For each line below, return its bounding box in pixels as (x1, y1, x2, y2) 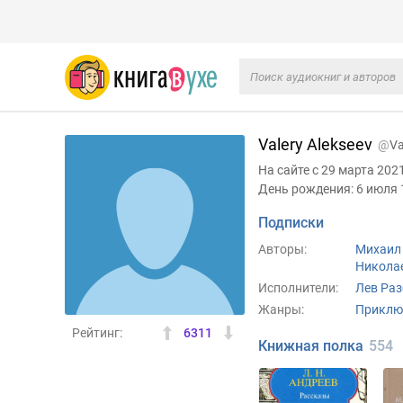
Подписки (258, 214, 324, 231)
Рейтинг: (72, 326, 122, 340)
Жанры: (258, 302, 304, 317)
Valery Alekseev (258, 135, 376, 154)
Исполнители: (258, 281, 338, 295)
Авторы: (258, 242, 307, 256)
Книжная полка (258, 337, 363, 354)
